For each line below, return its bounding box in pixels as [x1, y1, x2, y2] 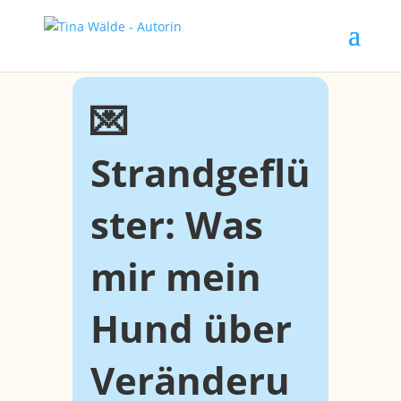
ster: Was [90, 199, 263, 250]
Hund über [90, 303, 292, 354]
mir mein [90, 251, 261, 302]
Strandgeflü [90, 147, 311, 198]
